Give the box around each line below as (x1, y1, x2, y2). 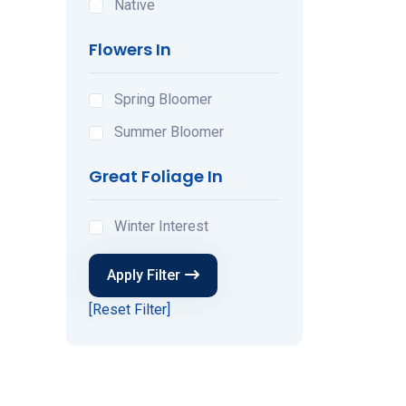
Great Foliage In (89, 164, 223, 188)
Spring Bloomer (114, 90, 212, 108)
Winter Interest (114, 217, 208, 235)
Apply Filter (107, 266, 180, 284)
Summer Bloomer (114, 122, 224, 140)
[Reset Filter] (89, 300, 170, 318)
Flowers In (89, 37, 171, 61)
